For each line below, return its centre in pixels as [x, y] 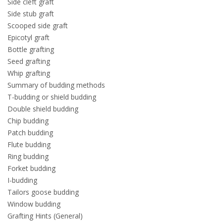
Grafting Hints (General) [45, 216]
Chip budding [28, 121]
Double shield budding [43, 109]
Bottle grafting [31, 49]
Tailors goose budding [43, 192]
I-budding [22, 180]
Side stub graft [31, 14]
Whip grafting [29, 73]
